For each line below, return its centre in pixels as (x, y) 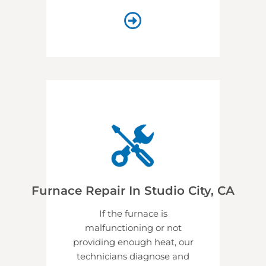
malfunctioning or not (133, 227)
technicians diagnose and (133, 256)
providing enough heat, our (133, 242)
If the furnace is (133, 213)
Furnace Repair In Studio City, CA (133, 190)
